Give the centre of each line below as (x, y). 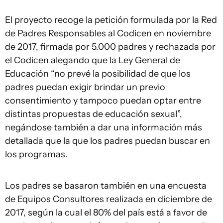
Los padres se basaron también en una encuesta (106, 185)
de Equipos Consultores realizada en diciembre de (109, 199)
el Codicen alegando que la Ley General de (93, 60)
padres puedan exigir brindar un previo (85, 87)
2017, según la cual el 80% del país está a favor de (106, 212)
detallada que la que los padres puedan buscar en (108, 141)
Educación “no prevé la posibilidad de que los (98, 73)
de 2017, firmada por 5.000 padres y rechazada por (110, 47)
